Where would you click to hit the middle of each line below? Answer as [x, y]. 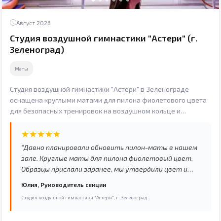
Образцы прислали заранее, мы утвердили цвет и [104, 169]
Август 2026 [34, 22]
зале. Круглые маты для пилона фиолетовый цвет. [107, 158]
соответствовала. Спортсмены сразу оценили [101, 190]
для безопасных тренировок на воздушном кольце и [95, 110]
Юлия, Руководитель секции [64, 184]
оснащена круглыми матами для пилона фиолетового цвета [108, 100]
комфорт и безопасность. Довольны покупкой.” [100, 201]
